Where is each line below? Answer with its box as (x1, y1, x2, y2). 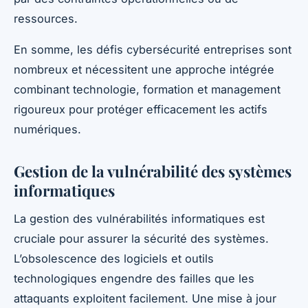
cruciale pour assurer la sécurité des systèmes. (14, 231, 269, 245)
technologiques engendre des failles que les (14, 271, 254, 285)
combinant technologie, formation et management (14, 82, 280, 97)
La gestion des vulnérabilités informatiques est (14, 211, 265, 225)
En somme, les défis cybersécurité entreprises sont (14, 43, 291, 57)
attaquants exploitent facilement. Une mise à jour (14, 291, 276, 305)
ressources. (14, 12, 78, 26)
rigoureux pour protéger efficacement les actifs (14, 102, 267, 117)
